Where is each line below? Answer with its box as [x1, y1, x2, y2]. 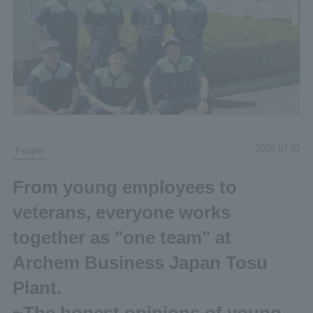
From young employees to [12, 176, 237, 198]
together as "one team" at [12, 226, 231, 248]
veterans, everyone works [12, 201, 231, 223]
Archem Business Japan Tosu [12, 252, 268, 273]
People [15, 145, 44, 156]
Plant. [12, 277, 61, 298]
